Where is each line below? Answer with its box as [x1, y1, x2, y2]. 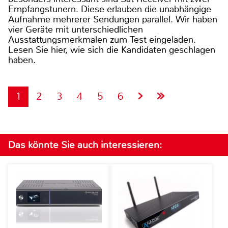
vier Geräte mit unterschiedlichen [8, 23, 143, 36]
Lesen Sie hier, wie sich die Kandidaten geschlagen [8, 43, 215, 56]
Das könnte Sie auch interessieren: [8, 138, 162, 151]
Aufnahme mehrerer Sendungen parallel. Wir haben [8, 13, 217, 25]
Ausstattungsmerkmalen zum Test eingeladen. [8, 33, 196, 46]
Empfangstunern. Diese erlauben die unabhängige [8, 3, 211, 15]
